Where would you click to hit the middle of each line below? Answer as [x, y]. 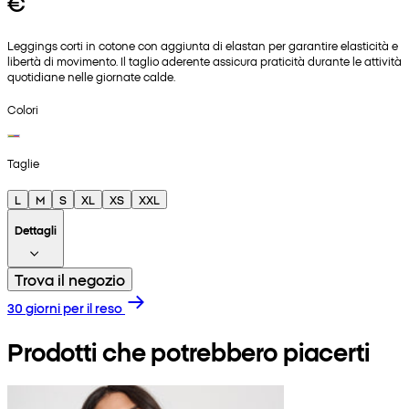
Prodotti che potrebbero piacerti [189, 351]
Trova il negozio [70, 280]
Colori [23, 109]
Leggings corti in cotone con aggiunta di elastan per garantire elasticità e [203, 45]
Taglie [23, 163]
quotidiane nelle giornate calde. [91, 76]
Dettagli [36, 230]
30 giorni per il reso [65, 308]
